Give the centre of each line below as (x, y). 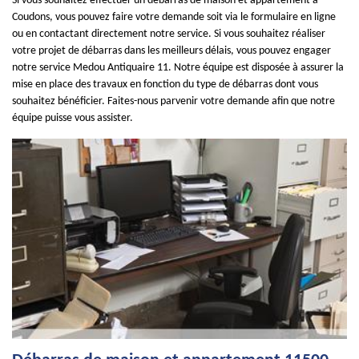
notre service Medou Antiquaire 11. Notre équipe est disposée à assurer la (178, 68)
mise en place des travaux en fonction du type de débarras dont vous (165, 85)
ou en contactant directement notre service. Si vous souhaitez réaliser (169, 34)
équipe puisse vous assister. (73, 118)
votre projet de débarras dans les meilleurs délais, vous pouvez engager (171, 51)
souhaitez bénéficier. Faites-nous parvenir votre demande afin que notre (173, 101)
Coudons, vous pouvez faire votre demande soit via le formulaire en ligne (174, 17)
